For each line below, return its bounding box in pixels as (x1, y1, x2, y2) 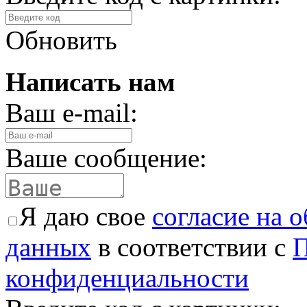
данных (5, 232, 91, 262)
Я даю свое (19, 201, 152, 231)
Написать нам (5, 66, 175, 97)
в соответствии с (91, 232, 293, 262)
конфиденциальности (5, 262, 249, 293)
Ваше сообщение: (5, 143, 207, 173)
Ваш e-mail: (5, 97, 138, 127)
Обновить (5, 25, 117, 55)
